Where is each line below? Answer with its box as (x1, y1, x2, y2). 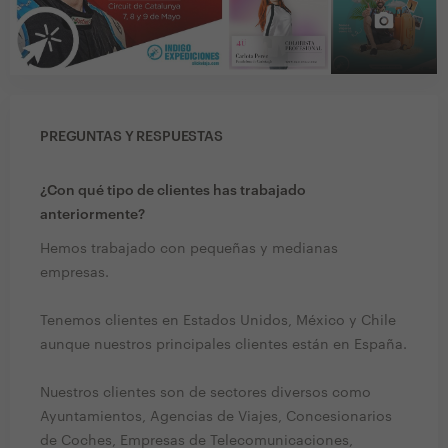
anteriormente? (40, 208, 145, 223)
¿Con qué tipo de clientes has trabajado (40, 184, 306, 199)
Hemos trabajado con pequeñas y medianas (40, 242, 338, 257)
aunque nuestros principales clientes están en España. (40, 338, 407, 353)
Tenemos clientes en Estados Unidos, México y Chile (40, 314, 396, 329)
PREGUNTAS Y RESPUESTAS (40, 130, 223, 145)
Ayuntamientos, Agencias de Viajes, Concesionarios (40, 410, 392, 425)
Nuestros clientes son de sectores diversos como (40, 386, 371, 401)
